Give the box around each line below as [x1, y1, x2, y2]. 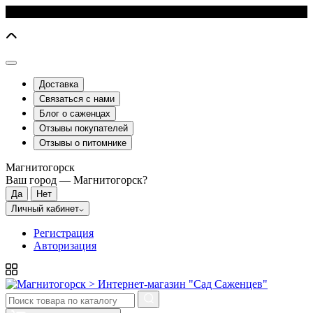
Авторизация [34, 240, 96, 252]
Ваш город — [6, 174, 73, 186]
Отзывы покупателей [39, 123, 128, 133]
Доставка [39, 79, 78, 89]
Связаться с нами [39, 94, 115, 104]
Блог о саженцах [39, 108, 110, 119]
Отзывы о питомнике [39, 138, 126, 148]
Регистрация [34, 227, 94, 239]
